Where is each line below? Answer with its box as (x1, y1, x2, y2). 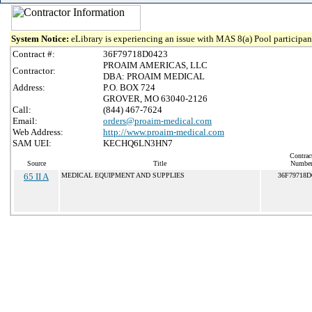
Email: (13, 116, 38, 126)
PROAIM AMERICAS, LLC (103, 60, 208, 70)
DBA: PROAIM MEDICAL (103, 71, 205, 81)
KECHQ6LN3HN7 (103, 138, 173, 148)
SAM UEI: (13, 138, 52, 148)
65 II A (24, 171, 49, 182)
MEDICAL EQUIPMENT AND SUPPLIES (61, 171, 185, 179)
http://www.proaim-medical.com (103, 127, 224, 137)
